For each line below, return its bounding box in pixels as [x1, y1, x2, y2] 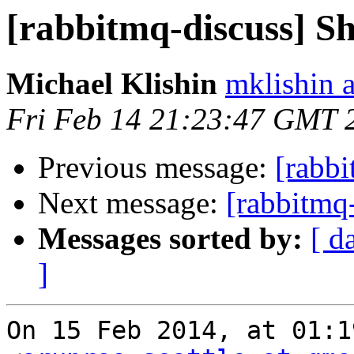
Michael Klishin [6, 66, 217, 101]
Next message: [38, 186, 226, 220]
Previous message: [38, 150, 275, 185]
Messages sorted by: [38, 221, 303, 256]
